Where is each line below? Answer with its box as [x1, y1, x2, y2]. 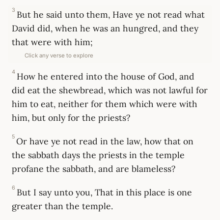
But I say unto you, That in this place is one [17, 187, 192, 198]
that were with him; [12, 36, 93, 48]
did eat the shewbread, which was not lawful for [12, 84, 208, 96]
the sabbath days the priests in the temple [12, 149, 185, 161]
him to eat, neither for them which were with [12, 98, 197, 110]
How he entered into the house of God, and [17, 71, 195, 82]
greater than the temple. [12, 200, 113, 212]
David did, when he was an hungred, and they [12, 23, 198, 34]
